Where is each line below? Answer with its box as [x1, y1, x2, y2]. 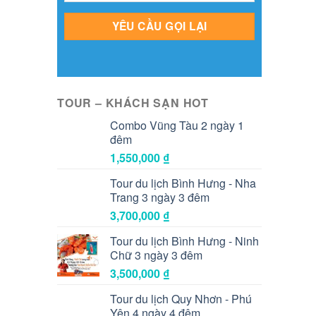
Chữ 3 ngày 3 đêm [110, 246, 202, 263]
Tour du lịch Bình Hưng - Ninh [110, 232, 259, 249]
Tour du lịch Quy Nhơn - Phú [110, 290, 252, 307]
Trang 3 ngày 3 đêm [110, 188, 209, 205]
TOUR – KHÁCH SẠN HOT [57, 94, 209, 111]
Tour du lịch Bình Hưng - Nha [110, 174, 256, 191]
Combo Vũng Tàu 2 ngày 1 [110, 116, 244, 133]
